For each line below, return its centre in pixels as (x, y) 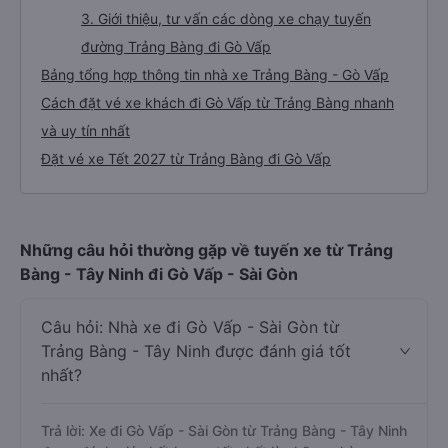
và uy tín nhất (85, 130)
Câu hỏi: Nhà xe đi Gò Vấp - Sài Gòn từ (190, 327)
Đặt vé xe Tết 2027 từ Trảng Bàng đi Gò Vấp (186, 158)
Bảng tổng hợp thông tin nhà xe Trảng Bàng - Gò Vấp (215, 74)
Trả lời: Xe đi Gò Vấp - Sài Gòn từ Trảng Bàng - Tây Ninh (224, 430)
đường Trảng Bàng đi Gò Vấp (176, 46)
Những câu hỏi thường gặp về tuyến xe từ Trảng (206, 250)
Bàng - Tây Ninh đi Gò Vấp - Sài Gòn (159, 274)
